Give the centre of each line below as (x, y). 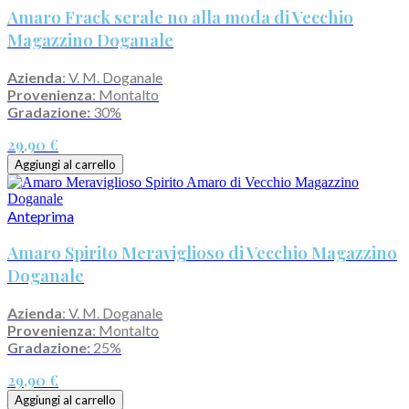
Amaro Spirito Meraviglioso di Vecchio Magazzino (202, 253)
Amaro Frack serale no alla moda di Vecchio (180, 16)
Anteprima (41, 215)
